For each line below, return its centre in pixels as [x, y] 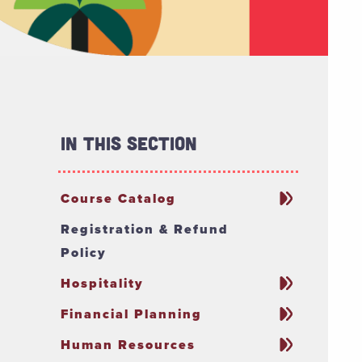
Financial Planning [132, 314]
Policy [84, 253]
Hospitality [103, 284]
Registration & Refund [145, 229]
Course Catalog [119, 199]
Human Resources [128, 345]
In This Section [129, 143]
